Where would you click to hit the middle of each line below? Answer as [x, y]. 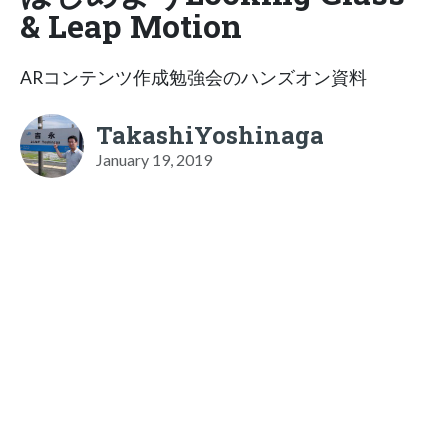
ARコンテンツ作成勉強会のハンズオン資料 [193, 77]
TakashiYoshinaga [210, 134]
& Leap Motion [131, 25]
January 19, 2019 [154, 159]
